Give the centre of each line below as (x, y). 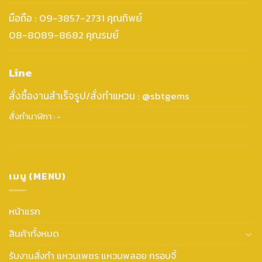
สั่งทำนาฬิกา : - (35, 116)
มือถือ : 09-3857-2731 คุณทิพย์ (77, 18)
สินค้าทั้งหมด (34, 234)
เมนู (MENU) (37, 176)
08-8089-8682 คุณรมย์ (64, 35)
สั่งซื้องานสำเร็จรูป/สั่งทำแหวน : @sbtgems (99, 96)
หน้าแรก (25, 211)
